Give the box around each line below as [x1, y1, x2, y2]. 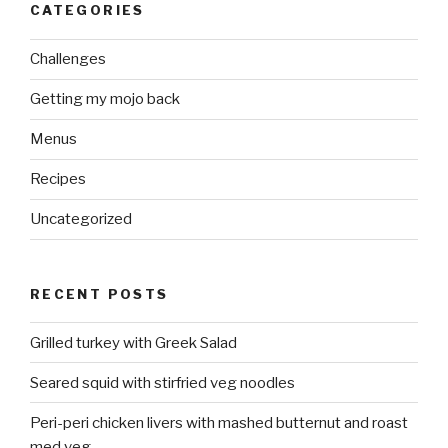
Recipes [30, 170, 86, 189]
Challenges [30, 50, 106, 69]
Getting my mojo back [30, 90, 180, 109]
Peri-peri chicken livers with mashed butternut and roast [30, 413, 408, 432]
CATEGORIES [30, 2, 145, 19]
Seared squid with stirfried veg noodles [30, 373, 295, 392]
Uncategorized [30, 210, 132, 229]
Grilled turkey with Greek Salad [30, 333, 237, 352]
